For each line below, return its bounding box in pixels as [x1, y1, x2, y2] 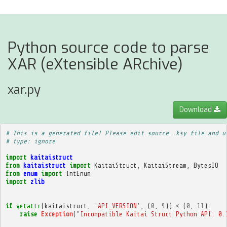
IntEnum [65, 169, 91, 177]
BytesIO [193, 161, 218, 169]
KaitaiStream [143, 161, 186, 169]
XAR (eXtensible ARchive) [8, 54, 183, 74]
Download [179, 105, 214, 115]
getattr [16, 202, 41, 210]
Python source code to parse [8, 37, 209, 58]
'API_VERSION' [94, 202, 140, 210]
